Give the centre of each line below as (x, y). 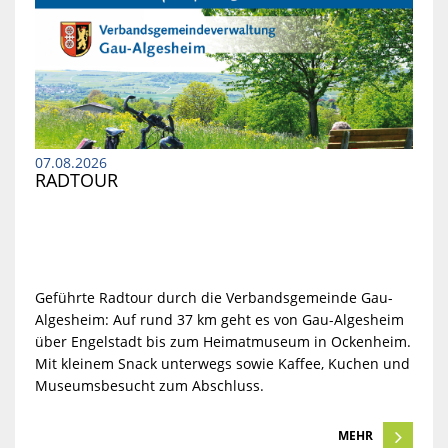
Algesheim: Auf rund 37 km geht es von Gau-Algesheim (219, 319)
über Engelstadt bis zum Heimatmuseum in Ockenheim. (222, 341)
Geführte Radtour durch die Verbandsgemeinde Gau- (213, 297)
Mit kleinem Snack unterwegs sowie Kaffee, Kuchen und (222, 363)
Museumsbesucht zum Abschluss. (149, 385)
